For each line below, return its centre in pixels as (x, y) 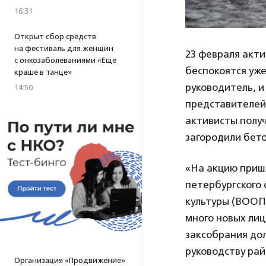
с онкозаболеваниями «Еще (65, 60)
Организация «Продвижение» (70, 260)
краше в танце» (43, 72)
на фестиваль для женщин (64, 48)
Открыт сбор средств (55, 37)
